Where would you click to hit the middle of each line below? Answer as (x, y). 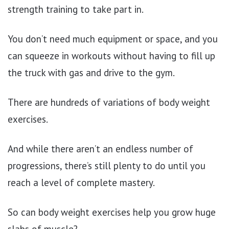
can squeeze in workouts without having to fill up (111, 55)
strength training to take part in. (76, 9)
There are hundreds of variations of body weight (109, 102)
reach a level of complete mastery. (81, 182)
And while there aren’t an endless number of (100, 148)
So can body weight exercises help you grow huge (112, 212)
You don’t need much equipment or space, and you (113, 39)
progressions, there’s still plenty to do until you (107, 165)
